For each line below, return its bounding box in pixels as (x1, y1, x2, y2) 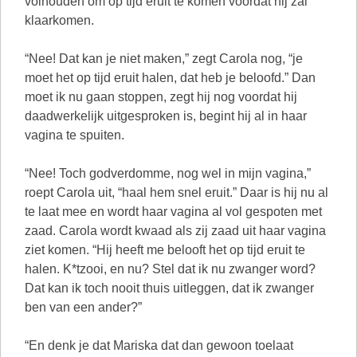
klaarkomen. (25, 14, 94, 27)
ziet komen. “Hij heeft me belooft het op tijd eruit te (25, 243, 305, 257)
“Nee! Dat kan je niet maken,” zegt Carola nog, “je (25, 52, 303, 65)
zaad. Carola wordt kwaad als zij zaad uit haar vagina (25, 224, 326, 237)
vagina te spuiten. (25, 128, 124, 142)
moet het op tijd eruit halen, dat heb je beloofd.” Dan (25, 71, 316, 84)
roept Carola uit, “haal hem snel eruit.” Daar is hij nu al (25, 186, 328, 199)
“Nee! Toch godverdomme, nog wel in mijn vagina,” (25, 167, 311, 180)
